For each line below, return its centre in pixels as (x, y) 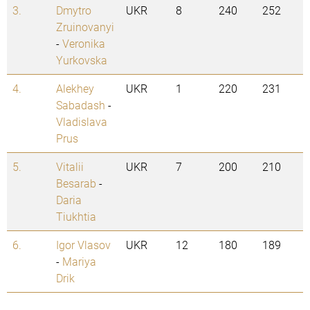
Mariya (79, 262)
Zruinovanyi (85, 27)
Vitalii (70, 167)
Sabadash (81, 105)
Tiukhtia (76, 217)
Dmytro (74, 10)
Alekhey (75, 89)
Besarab (76, 183)
